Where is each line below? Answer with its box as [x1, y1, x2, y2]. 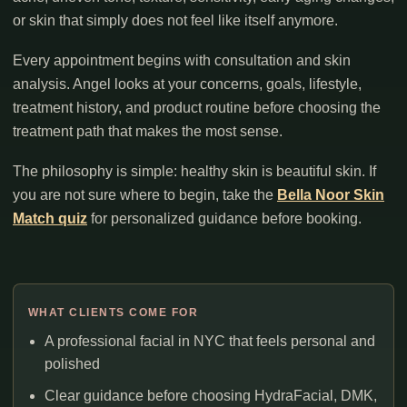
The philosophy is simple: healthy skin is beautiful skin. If [13, 164, 376, 180]
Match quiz [13, 211, 87, 227]
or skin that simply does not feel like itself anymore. [13, 13, 338, 29]
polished [45, 356, 100, 372]
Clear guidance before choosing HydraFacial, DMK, [45, 388, 377, 404]
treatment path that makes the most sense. [13, 124, 283, 140]
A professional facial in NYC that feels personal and [45, 333, 375, 350]
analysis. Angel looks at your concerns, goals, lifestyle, [13, 76, 362, 93]
